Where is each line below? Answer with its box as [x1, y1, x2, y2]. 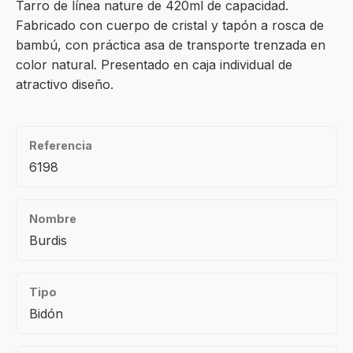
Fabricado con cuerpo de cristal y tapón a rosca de [16, 17, 324, 33]
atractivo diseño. [16, 76, 113, 92]
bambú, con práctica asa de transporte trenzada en [16, 37, 325, 53]
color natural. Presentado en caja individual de [16, 57, 292, 72]
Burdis [29, 232, 67, 248]
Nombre [29, 212, 76, 225]
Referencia [29, 139, 92, 152]
